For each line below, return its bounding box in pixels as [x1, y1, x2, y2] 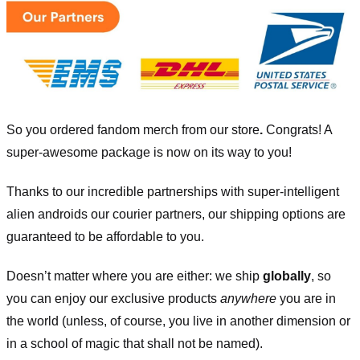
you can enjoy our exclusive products [6, 291, 220, 305]
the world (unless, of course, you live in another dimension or [6, 313, 350, 328]
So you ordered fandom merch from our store [6, 123, 260, 137]
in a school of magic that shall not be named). [6, 336, 263, 350]
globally [263, 268, 311, 283]
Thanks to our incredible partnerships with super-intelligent [6, 185, 339, 199]
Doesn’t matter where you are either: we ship [6, 268, 263, 283]
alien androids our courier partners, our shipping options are [6, 207, 346, 222]
